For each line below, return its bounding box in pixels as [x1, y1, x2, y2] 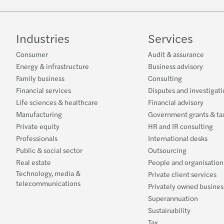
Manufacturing [16, 109, 62, 119]
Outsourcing [148, 145, 186, 155]
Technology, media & [16, 168, 80, 178]
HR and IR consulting [148, 121, 213, 131]
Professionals [16, 133, 57, 143]
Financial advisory [148, 97, 203, 107]
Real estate [16, 157, 51, 167]
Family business [16, 73, 64, 83]
